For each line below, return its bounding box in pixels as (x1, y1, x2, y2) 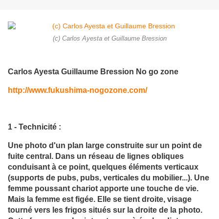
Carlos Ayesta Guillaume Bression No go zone (8, 66, 178, 76)
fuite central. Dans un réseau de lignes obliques (8, 152, 184, 161)
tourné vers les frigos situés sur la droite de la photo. (8, 205, 202, 215)
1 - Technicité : (8, 122, 61, 131)
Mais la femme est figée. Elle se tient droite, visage (8, 195, 192, 204)
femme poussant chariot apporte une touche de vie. (8, 184, 198, 193)
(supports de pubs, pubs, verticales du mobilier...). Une (8, 173, 209, 182)
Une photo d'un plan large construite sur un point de (8, 141, 202, 150)
